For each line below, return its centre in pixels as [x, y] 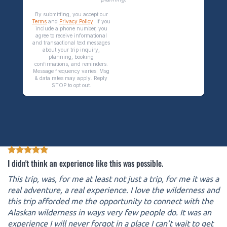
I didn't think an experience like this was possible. [85, 163]
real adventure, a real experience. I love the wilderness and [113, 190]
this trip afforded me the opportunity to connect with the [110, 201]
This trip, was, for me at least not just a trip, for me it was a [113, 178]
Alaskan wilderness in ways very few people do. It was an [109, 212]
